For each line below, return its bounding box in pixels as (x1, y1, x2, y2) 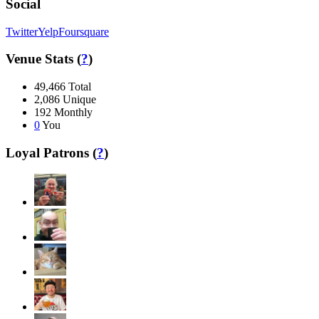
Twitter (6, 25, 38, 38)
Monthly (54, 105, 93, 118)
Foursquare (58, 25, 109, 38)
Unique (63, 93, 96, 105)
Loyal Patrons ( (6, 145, 97, 160)
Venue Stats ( (6, 51, 81, 67)
